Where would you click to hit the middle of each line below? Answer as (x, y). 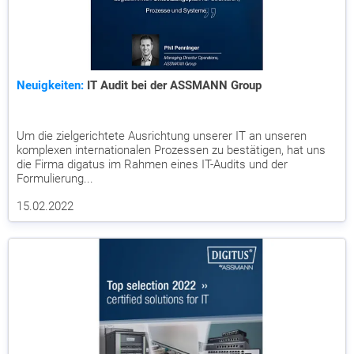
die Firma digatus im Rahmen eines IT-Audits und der (152, 164)
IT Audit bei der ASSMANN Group (173, 85)
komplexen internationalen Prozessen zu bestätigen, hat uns (171, 150)
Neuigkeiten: (50, 85)
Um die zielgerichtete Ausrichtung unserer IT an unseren (162, 136)
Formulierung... (55, 178)
